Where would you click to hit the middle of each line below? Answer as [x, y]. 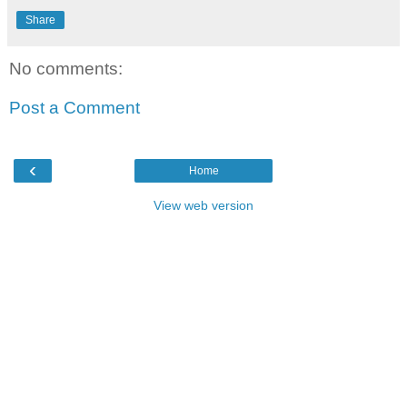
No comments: [66, 68]
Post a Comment [74, 108]
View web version [203, 205]
